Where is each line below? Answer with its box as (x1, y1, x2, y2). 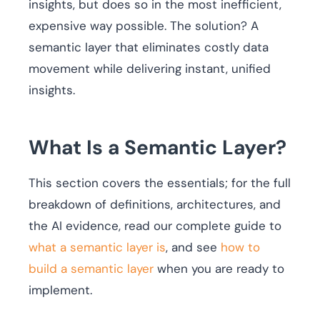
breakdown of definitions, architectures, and (29, 196, 281, 213)
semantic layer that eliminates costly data (29, 39, 269, 56)
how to (221, 239, 260, 256)
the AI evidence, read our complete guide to (29, 218, 281, 234)
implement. (29, 282, 92, 299)
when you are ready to (154, 261, 284, 277)
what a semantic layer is (29, 239, 166, 256)
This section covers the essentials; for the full (29, 175, 291, 191)
